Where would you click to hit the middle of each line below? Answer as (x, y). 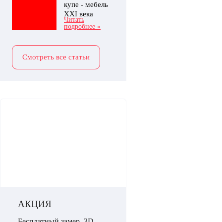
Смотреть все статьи (56, 57)
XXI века (79, 14)
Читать (74, 20)
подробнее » (82, 27)
